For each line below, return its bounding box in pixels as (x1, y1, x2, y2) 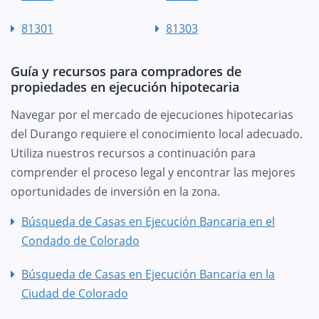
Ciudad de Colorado (21, 285, 128, 301)
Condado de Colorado (21, 232, 140, 249)
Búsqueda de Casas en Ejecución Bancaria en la (21, 266, 275, 282)
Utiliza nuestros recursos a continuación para (11, 145, 256, 161)
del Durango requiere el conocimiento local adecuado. (11, 125, 303, 142)
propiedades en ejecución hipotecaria (11, 78, 239, 95)
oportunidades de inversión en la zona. (11, 183, 220, 199)
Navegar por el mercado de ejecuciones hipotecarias (11, 106, 293, 122)
